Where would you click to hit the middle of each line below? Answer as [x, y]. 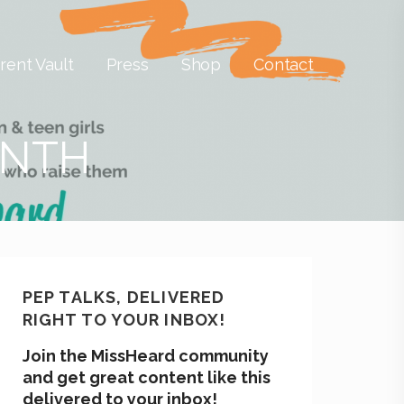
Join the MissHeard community [145, 356]
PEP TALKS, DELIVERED [124, 297]
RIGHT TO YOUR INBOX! [124, 320]
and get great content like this [146, 377]
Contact [284, 65]
